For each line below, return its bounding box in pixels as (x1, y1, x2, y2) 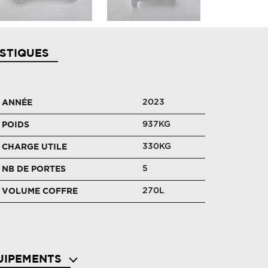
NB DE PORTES (2, 165, 66, 173)
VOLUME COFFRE (2, 187, 78, 195)
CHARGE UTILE (2, 143, 68, 151)
